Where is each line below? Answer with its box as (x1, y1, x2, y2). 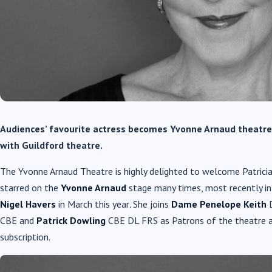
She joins (133, 197, 171, 210)
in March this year (56, 197, 129, 210)
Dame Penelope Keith (171, 197, 267, 210)
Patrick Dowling (36, 214, 106, 226)
